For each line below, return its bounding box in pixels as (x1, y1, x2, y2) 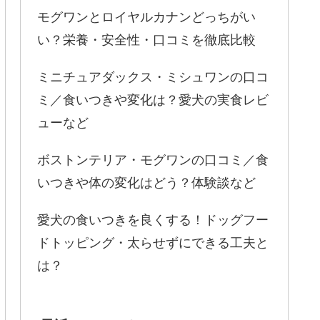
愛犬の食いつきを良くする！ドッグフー (37, 209, 269, 229)
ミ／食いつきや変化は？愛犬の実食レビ (37, 89, 269, 109)
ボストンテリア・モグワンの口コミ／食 (37, 149, 269, 169)
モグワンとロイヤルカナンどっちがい (37, 6, 256, 26)
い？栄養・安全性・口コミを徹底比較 (37, 29, 256, 49)
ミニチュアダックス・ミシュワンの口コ (37, 66, 269, 86)
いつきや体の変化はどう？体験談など (37, 172, 256, 191)
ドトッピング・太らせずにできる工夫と (37, 232, 269, 251)
